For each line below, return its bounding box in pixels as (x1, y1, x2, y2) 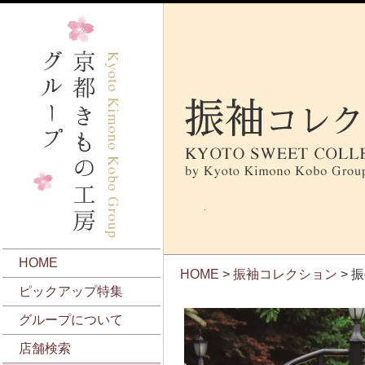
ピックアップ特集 (19, 284, 123, 298)
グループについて (19, 313, 123, 327)
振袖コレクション (233, 267, 337, 281)
